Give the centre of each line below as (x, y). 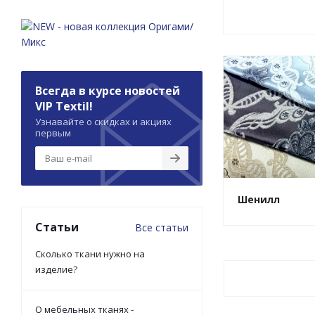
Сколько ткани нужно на (90, 253)
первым (53, 133)
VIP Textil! (64, 106)
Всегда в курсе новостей (108, 90)
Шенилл (259, 200)
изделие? (56, 269)
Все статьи (162, 227)
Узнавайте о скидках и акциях (103, 121)
